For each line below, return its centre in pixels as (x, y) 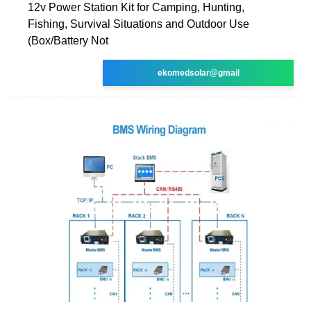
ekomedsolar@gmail (198, 73)
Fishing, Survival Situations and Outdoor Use (138, 24)
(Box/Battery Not (68, 40)
